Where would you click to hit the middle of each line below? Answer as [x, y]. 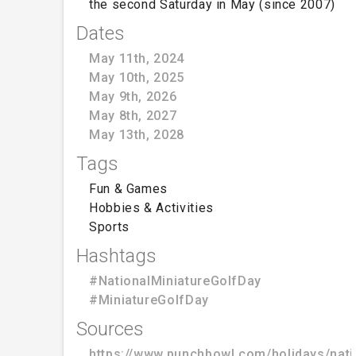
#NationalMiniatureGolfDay [175, 281]
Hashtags [116, 255]
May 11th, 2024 [137, 58]
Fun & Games [129, 188]
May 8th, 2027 [133, 115]
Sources [110, 329]
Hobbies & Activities [151, 207]
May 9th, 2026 [133, 96]
